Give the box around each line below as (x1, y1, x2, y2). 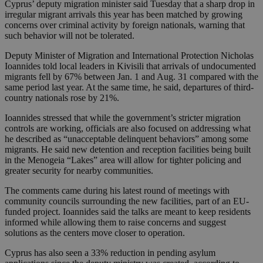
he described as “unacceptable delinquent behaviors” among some (5, 134, 248, 144)
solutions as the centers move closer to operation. (5, 228, 185, 238)
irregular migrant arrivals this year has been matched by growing (5, 9, 242, 20)
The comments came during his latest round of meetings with (5, 186, 230, 196)
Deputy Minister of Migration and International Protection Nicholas (5, 50, 254, 61)
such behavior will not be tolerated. (5, 31, 134, 41)
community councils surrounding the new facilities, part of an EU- (5, 196, 249, 207)
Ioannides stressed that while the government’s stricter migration (5, 113, 241, 123)
